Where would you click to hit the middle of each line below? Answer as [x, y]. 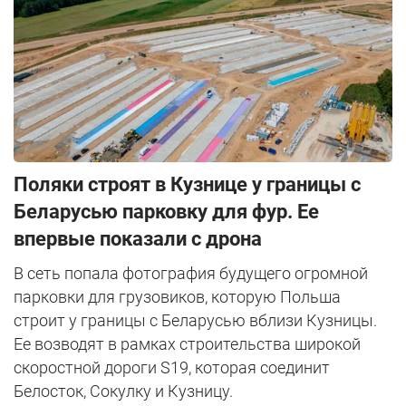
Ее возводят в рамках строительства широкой [187, 344]
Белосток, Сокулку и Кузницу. [123, 391]
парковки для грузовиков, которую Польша [177, 297]
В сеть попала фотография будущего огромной [191, 274]
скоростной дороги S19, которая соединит [172, 368]
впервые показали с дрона [138, 239]
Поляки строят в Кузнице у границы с [187, 185]
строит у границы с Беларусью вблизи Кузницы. [195, 321]
